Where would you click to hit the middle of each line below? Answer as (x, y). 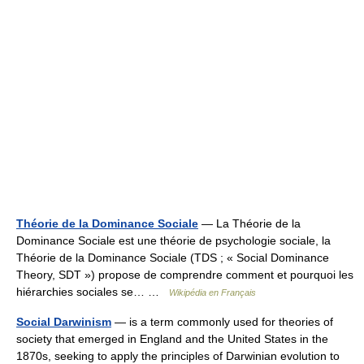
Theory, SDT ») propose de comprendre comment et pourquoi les (185, 275)
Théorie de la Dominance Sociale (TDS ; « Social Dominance (173, 258)
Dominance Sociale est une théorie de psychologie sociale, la (173, 240)
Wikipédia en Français (212, 292)
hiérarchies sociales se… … (93, 292)
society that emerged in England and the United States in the (172, 339)
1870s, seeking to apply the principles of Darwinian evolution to (178, 356)
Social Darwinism (64, 322)
